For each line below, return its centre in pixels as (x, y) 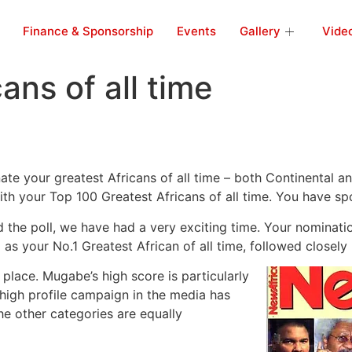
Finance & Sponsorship (88, 31)
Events (196, 31)
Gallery (260, 31)
